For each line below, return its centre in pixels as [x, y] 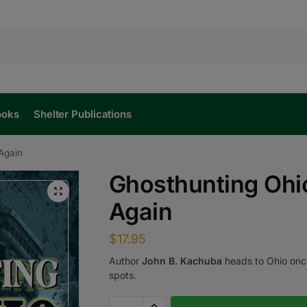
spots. [122, 275]
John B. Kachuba [182, 260]
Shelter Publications [82, 114]
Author [125, 260]
